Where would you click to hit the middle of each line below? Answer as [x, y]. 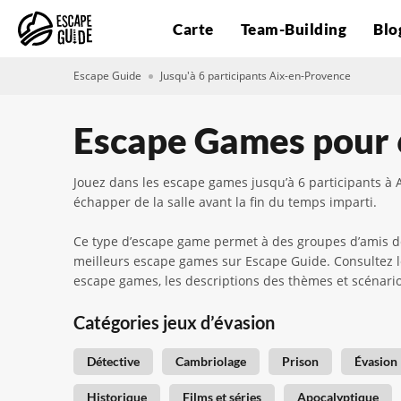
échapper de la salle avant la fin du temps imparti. [225, 202]
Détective [113, 361]
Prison [300, 361]
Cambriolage [211, 361]
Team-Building [294, 29]
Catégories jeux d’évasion [174, 322]
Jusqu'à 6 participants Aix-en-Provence [256, 76]
